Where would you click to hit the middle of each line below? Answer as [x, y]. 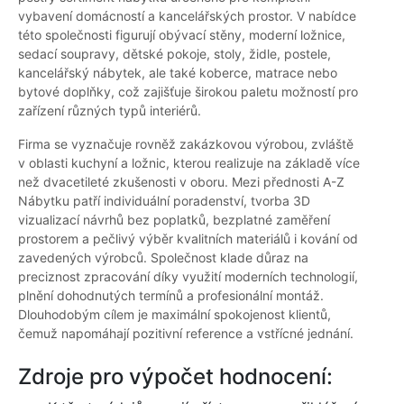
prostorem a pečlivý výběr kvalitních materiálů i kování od [188, 239]
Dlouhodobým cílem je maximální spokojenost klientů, [174, 315]
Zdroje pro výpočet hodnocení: [175, 377]
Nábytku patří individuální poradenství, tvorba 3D [164, 201]
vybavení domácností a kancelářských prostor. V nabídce [187, 16]
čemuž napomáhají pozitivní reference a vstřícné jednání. [186, 334]
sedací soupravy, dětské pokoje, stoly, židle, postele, [174, 54]
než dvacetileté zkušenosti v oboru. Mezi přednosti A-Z [181, 182]
